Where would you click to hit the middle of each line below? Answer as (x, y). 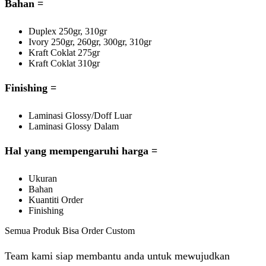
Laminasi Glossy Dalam (74, 126)
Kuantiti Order (56, 200)
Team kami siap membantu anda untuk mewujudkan (117, 256)
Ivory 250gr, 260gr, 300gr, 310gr (90, 42)
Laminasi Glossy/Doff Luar (80, 116)
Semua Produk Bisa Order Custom (70, 231)
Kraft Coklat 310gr (64, 64)
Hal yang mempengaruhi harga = (81, 151)
